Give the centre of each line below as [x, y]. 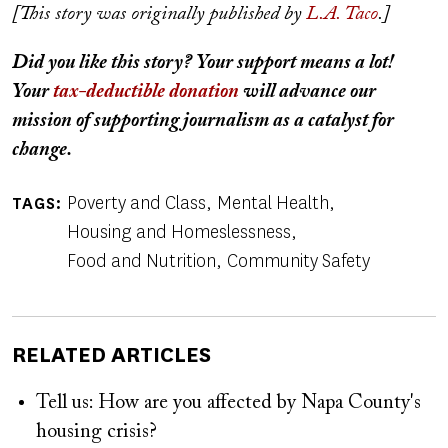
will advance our [307, 91]
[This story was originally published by [159, 13]
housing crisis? [96, 431]
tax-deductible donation [146, 91]
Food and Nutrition [141, 260]
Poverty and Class [136, 202]
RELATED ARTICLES [111, 354]
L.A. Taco [342, 13]
